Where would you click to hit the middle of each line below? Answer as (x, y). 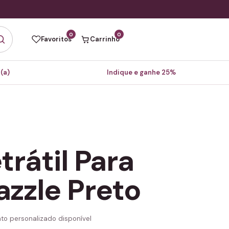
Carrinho (105, 39)
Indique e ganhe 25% (141, 72)
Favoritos (56, 39)
